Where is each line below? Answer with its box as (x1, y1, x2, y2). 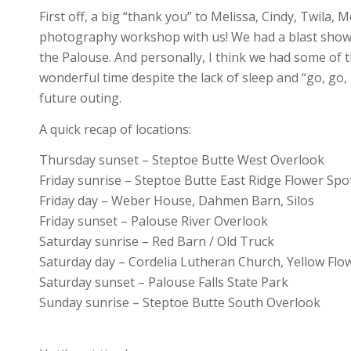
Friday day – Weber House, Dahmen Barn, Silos (39, 192, 314, 210)
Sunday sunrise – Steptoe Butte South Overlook (39, 294, 320, 312)
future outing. (39, 89, 121, 107)
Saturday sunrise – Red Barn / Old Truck (39, 233, 274, 251)
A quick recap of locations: (39, 120, 191, 138)
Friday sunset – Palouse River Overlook (39, 212, 268, 230)
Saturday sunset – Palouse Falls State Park (39, 273, 288, 291)
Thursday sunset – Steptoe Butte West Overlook (39, 151, 324, 169)
